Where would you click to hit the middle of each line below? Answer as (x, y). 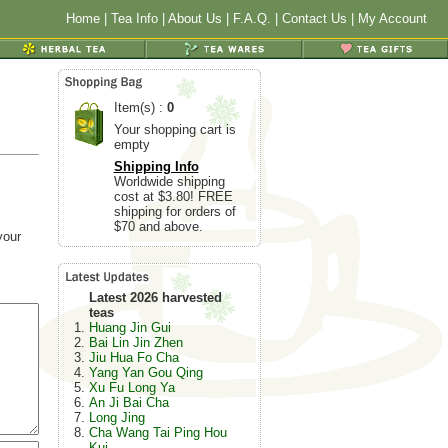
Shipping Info (156, 166)
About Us (195, 18)
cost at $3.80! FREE (173, 196)
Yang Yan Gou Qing (145, 372)
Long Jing (116, 417)
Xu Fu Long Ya (131, 387)
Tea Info (134, 18)
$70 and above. (158, 226)
